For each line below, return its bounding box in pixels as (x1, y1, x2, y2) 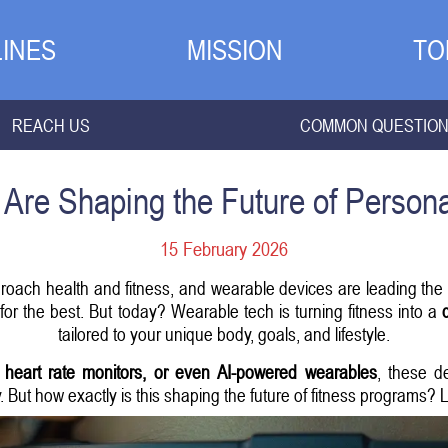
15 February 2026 (160, 237, 288, 261)
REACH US (11, 114, 90, 136)
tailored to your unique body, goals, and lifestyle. (58, 322, 390, 345)
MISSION (186, 33, 283, 67)
